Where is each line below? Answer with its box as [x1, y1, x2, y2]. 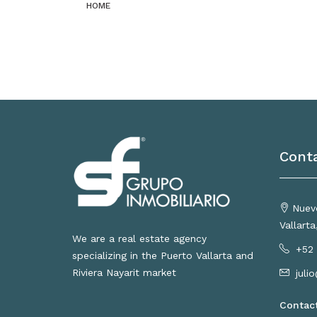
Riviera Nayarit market [72, 267, 176, 279]
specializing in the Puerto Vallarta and [72, 250, 253, 262]
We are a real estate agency [72, 233, 207, 245]
